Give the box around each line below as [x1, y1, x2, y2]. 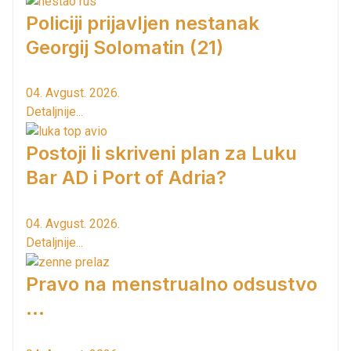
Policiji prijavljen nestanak [26, 11, 259, 34]
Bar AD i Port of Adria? [26, 166, 226, 190]
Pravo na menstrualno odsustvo [26, 272, 317, 295]
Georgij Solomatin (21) [26, 35, 223, 59]
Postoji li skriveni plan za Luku [26, 142, 297, 165]
